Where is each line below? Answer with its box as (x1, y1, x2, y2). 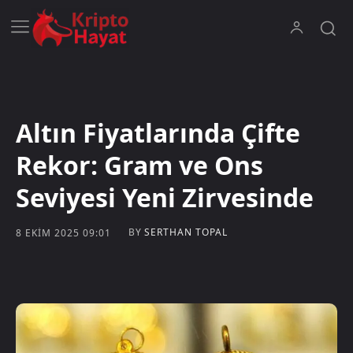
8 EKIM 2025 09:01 (16, 225, 111, 240)
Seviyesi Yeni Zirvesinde (16, 180, 314, 214)
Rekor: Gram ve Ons (16, 147, 263, 182)
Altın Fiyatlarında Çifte (16, 115, 300, 150)
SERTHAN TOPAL (144, 225, 228, 239)
